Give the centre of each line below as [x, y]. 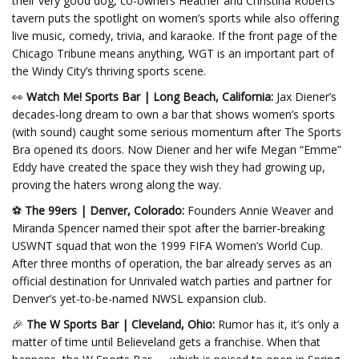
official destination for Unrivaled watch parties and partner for [172, 281]
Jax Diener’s [305, 97]
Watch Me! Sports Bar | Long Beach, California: [150, 97]
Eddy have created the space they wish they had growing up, [169, 167]
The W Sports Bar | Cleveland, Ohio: [121, 324]
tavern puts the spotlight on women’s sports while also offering [175, 18]
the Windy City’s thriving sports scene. [109, 71]
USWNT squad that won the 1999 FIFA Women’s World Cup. [167, 246]
